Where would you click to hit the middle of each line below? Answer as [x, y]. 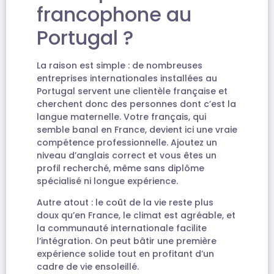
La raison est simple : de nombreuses [120, 66]
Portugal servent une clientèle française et [132, 91]
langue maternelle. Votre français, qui [121, 117]
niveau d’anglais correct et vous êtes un [127, 156]
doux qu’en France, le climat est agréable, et [136, 216]
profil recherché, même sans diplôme [120, 168]
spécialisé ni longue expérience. [107, 181]
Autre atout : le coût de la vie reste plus [125, 203]
